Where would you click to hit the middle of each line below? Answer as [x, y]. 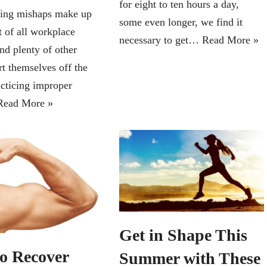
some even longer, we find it [181, 22]
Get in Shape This [183, 235]
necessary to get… [160, 40]
